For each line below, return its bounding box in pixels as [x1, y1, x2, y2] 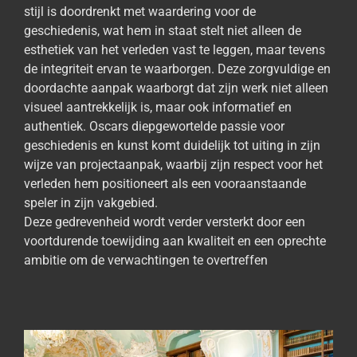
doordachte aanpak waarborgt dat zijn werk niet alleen [24, 80, 328, 96]
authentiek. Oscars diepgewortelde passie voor [24, 118, 284, 134]
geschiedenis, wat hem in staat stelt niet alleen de [24, 22, 301, 38]
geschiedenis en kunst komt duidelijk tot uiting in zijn [24, 137, 320, 153]
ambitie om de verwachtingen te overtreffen [24, 252, 268, 268]
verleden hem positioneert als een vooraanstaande [24, 175, 306, 191]
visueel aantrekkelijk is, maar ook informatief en [24, 99, 292, 115]
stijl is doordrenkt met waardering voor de [24, 3, 256, 19]
